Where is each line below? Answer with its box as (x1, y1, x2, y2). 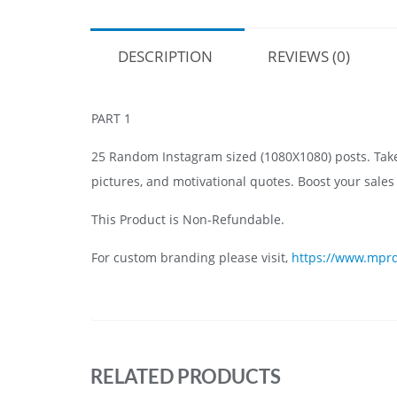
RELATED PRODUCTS (90, 363, 281, 388)
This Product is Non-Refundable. (91, 210, 284, 228)
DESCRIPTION (118, 45, 213, 66)
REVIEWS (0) (268, 45, 350, 66)
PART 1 (91, 109, 131, 127)
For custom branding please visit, (91, 248, 292, 266)
